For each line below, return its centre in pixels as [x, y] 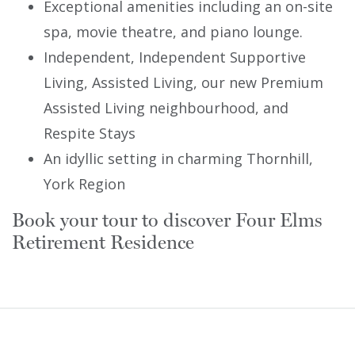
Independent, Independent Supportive [175, 57]
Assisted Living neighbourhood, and [166, 108]
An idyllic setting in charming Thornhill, [178, 158]
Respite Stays [90, 133]
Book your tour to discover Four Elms [167, 220]
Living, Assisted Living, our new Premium [183, 82]
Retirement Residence [103, 242]
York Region [84, 184]
